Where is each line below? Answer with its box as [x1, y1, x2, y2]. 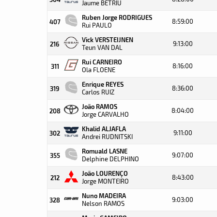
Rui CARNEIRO [82, 58, 122, 65]
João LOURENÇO [82, 170, 128, 177]
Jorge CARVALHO [82, 110, 129, 118]
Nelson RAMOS [82, 200, 124, 207]
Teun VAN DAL [82, 44, 123, 51]
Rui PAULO [82, 21, 112, 29]
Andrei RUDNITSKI [82, 133, 133, 140]
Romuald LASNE [82, 147, 127, 155]
